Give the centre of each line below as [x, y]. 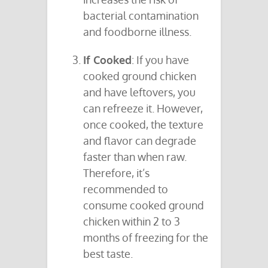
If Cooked [107, 60]
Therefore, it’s [116, 173]
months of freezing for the [146, 238]
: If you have [160, 60]
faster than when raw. [135, 157]
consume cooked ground [144, 205]
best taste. [108, 254]
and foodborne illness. [137, 32]
